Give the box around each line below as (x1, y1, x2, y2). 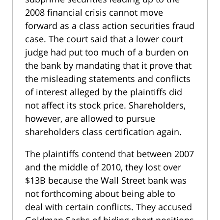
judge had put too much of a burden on (25, 46, 189, 58)
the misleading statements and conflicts (25, 72, 191, 84)
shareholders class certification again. (25, 125, 182, 137)
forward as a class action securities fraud (25, 19, 194, 31)
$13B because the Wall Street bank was (25, 174, 187, 186)
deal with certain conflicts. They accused (25, 200, 192, 213)
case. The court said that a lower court (25, 32, 183, 45)
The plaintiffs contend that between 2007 (25, 147, 194, 160)
